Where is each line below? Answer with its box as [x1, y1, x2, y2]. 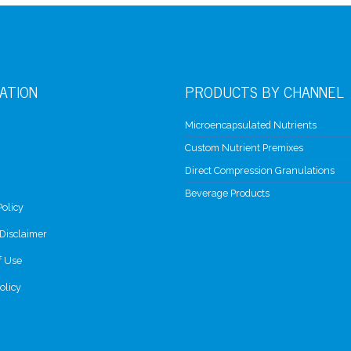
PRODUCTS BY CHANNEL [185, 78, 344, 104]
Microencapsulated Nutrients [185, 119, 317, 131]
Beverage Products [185, 187, 270, 199]
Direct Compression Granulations [185, 165, 335, 176]
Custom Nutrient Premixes [185, 142, 303, 154]
